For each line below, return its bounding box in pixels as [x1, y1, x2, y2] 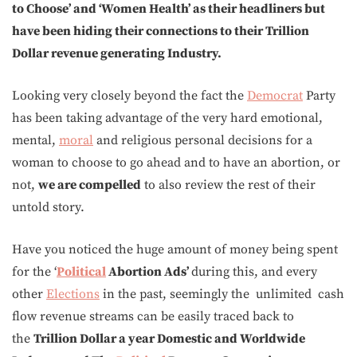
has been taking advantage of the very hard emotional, [12, 110, 323, 126]
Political [57, 264, 106, 280]
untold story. [12, 199, 84, 215]
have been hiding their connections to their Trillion [12, 23, 309, 39]
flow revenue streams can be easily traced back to [12, 308, 294, 324]
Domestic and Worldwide [157, 331, 305, 347]
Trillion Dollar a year [33, 331, 157, 347]
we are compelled [38, 177, 141, 193]
